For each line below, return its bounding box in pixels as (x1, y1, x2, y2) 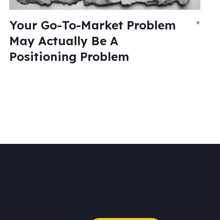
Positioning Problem (9, 49, 129, 64)
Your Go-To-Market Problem (9, 18, 176, 33)
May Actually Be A (9, 33, 118, 49)
